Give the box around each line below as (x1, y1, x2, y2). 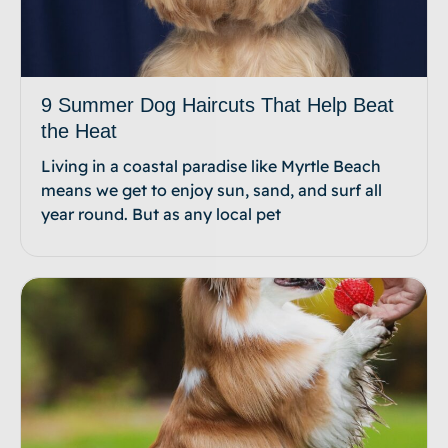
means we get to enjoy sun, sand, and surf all (41, 180, 382, 201)
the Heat (41, 120, 117, 143)
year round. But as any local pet (41, 204, 281, 225)
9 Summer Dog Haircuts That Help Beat (41, 94, 394, 117)
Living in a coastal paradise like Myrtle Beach (41, 156, 381, 177)
